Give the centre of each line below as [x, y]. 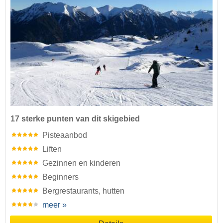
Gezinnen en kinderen [81, 163]
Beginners [60, 177]
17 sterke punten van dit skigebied [75, 119]
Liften [52, 149]
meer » [55, 205]
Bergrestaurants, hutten [83, 191]
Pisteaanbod [65, 135]
